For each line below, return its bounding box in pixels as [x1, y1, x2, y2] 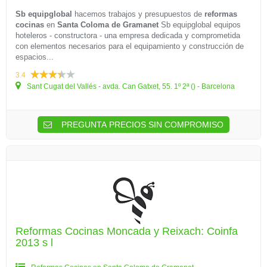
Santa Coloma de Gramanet [57, 20, 159, 29]
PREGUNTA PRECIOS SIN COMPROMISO [59, 120, 223, 129]
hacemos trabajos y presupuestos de [72, 10, 204, 18]
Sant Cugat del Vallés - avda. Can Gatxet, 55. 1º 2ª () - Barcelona [25, 82, 235, 91]
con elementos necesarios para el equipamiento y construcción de [15, 42, 244, 51]
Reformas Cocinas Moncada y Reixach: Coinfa [15, 225, 238, 237]
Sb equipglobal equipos [159, 20, 241, 29]
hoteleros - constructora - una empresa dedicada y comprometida [15, 31, 240, 40]
